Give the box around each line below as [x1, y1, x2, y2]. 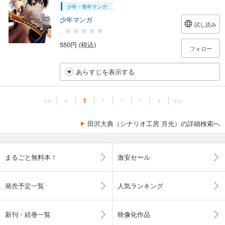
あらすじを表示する [76, 67, 135, 76]
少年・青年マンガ [66, 3, 107, 10]
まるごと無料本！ [5, 152, 57, 162]
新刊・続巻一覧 [5, 209, 51, 219]
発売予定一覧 [5, 181, 44, 190]
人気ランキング [118, 181, 163, 190]
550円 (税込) [60, 39, 96, 49]
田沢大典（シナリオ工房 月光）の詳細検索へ [87, 119, 220, 128]
